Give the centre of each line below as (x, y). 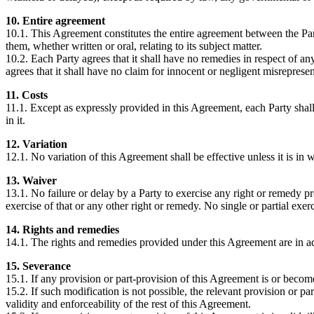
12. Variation (36, 144)
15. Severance (38, 266)
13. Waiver (31, 180)
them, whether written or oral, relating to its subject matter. (134, 46)
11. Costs (27, 95)
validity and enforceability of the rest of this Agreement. (128, 304)
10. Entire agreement (55, 21)
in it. (15, 120)
